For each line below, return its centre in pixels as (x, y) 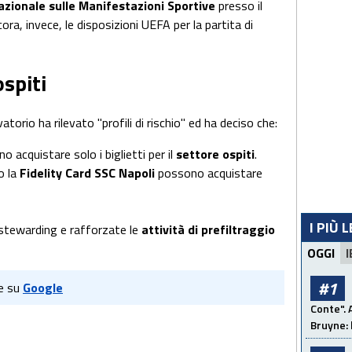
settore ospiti (215, 154)
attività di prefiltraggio (208, 230)
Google (43, 288)
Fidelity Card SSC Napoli (87, 173)
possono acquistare (209, 173)
